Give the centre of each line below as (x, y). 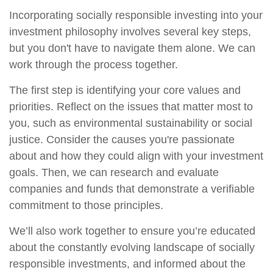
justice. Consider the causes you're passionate (122, 140)
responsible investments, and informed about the (127, 264)
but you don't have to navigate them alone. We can (132, 48)
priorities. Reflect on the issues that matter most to (131, 107)
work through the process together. (94, 65)
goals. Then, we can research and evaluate (114, 172)
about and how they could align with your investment (136, 156)
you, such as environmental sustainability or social (131, 123)
